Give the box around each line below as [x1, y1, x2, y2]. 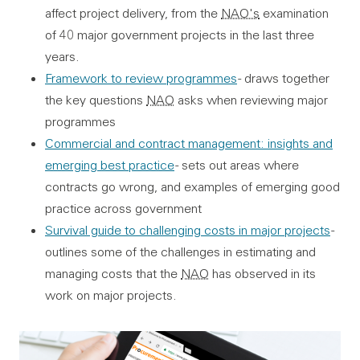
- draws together [237, 69, 329, 86]
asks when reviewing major [174, 91, 328, 108]
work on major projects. [45, 286, 177, 303]
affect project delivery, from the [45, 4, 221, 21]
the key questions [45, 91, 146, 108]
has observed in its [209, 264, 316, 281]
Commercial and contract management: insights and [45, 134, 333, 151]
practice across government [45, 199, 202, 216]
